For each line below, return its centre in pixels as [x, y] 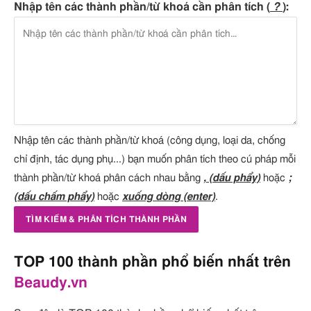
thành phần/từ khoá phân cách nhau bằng [109, 178]
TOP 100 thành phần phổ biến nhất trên [152, 263]
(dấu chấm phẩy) [54, 197]
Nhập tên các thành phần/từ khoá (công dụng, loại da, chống [150, 141]
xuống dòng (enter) [169, 197]
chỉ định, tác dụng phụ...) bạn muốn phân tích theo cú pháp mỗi [155, 160]
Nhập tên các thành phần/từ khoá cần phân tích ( [142, 7]
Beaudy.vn [51, 284]
